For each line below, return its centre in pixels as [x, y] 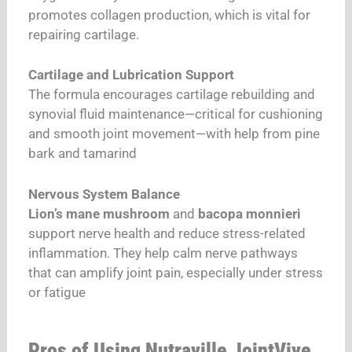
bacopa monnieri [250, 213]
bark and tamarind [83, 154]
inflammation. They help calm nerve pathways [163, 253]
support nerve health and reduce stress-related [167, 233]
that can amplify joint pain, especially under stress [176, 272]
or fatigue [57, 292]
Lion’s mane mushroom [99, 213]
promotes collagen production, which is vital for [170, 15]
